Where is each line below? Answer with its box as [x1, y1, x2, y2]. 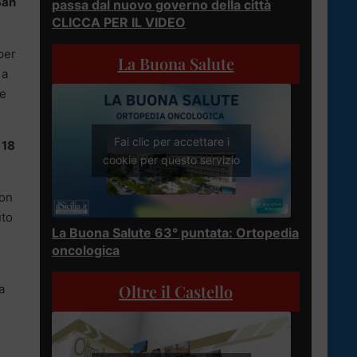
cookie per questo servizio [103, 153, 240, 167]
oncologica [52, 242, 120, 259]
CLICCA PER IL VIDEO [52, 14, 186, 30]
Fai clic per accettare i [113, 135, 229, 149]
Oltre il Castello [119, 280, 233, 303]
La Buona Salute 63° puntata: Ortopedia [52, 225, 299, 241]
